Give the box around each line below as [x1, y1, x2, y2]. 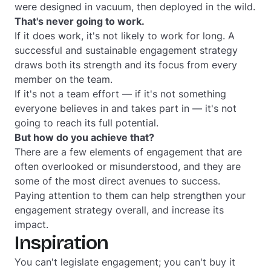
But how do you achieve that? [15, 131, 154, 143]
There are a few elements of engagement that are [15, 146, 242, 158]
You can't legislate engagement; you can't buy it [15, 256, 235, 268]
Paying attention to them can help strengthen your [15, 189, 246, 201]
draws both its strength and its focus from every [15, 59, 237, 71]
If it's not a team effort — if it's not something [15, 88, 226, 100]
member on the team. [15, 73, 116, 85]
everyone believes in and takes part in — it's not [15, 102, 237, 114]
